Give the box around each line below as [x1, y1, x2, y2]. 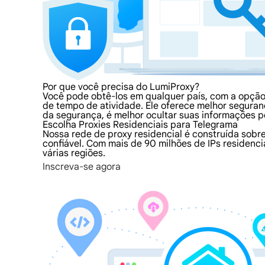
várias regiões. [43, 147, 105, 159]
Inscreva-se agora [43, 161, 121, 173]
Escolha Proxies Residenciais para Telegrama [43, 119, 238, 131]
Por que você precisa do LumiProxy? [43, 81, 199, 93]
